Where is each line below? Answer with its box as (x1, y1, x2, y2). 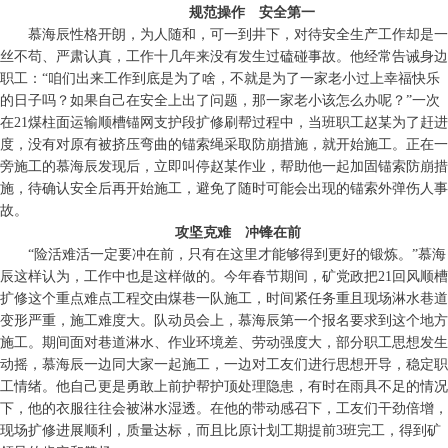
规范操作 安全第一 (189, 5, 315, 20)
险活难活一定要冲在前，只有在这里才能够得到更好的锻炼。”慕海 (34, 247, 446, 262)
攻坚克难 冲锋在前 (175, 225, 301, 240)
